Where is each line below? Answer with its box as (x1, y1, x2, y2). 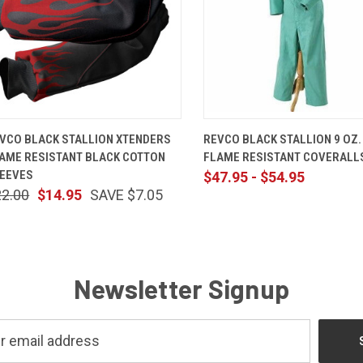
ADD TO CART (104, 125, 165, 138)
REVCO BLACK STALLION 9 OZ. (203, 131, 361, 147)
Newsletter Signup (73, 272, 290, 304)
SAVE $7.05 (90, 186, 164, 203)
